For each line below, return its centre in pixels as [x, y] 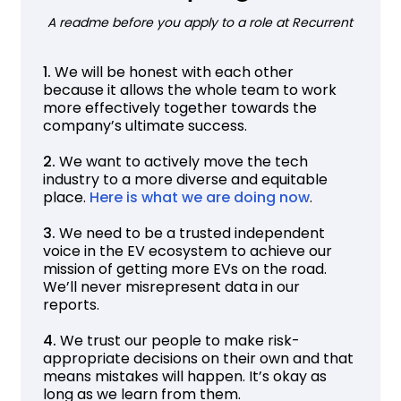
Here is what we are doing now [200, 197]
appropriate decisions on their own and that [199, 358]
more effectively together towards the [180, 107]
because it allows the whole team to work [190, 90]
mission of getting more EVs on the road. [185, 269]
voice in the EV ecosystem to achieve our [188, 251]
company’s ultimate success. [147, 125]
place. [67, 197]
